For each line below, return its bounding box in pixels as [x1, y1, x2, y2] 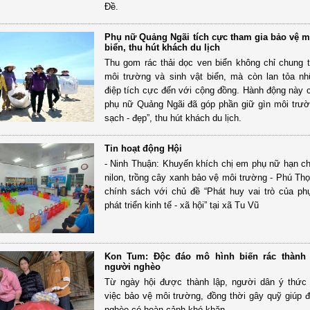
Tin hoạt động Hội [104, 143, 182, 154]
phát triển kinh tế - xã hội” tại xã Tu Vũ [104, 199, 259, 210]
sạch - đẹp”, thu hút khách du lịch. [104, 112, 241, 123]
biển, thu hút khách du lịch [104, 42, 220, 53]
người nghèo [104, 261, 161, 272]
